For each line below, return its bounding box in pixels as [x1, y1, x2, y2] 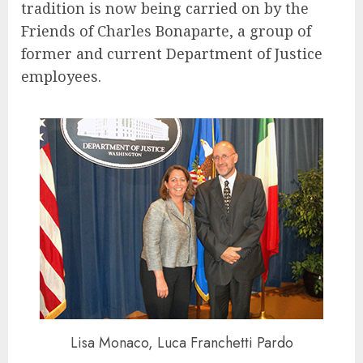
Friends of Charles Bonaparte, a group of [21, 21, 311, 41]
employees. [21, 66, 101, 87]
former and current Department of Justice [21, 44, 322, 64]
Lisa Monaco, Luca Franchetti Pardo [70, 331, 293, 353]
